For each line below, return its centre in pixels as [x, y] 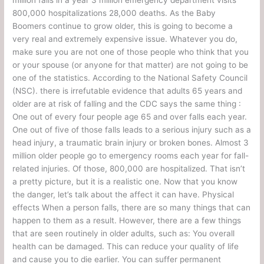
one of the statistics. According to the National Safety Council [130, 77]
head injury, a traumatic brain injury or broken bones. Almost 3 [131, 142]
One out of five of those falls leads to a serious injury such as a [132, 129]
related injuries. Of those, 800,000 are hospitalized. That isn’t [129, 168]
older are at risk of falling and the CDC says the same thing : [127, 103]
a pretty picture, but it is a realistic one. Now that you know [125, 181]
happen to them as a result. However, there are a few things [127, 220]
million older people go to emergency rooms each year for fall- [131, 155]
